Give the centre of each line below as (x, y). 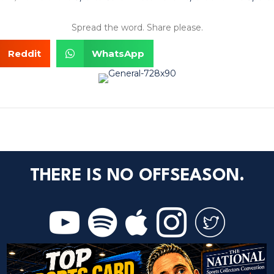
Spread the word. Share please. (137, 28)
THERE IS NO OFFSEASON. (137, 176)
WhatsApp (118, 54)
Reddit (24, 54)
